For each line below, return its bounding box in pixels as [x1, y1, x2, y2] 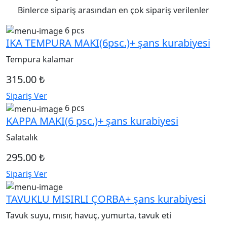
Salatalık [6, 132, 38, 143]
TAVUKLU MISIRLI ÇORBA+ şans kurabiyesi [6, 192, 206, 206]
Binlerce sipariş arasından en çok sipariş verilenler [18, 4, 209, 16]
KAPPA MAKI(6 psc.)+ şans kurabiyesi [6, 114, 178, 128]
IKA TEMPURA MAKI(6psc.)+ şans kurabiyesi [6, 36, 210, 50]
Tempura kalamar [6, 54, 74, 65]
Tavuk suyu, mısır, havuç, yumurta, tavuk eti [6, 209, 171, 221]
